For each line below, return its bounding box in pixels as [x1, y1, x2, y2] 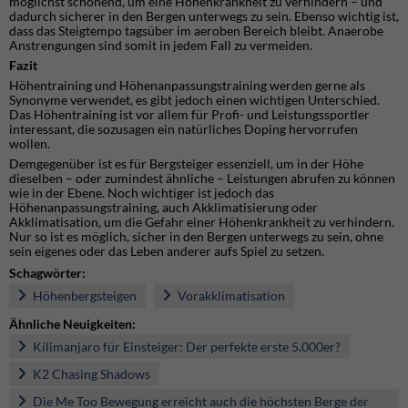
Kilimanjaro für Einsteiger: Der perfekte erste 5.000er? [30, 339, 341, 355]
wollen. [9, 136, 50, 152]
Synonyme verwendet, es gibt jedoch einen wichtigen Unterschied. [9, 92, 380, 108]
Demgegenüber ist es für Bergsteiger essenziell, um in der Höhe [9, 156, 363, 172]
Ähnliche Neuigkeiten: [9, 316, 136, 332]
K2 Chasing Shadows [30, 366, 150, 382]
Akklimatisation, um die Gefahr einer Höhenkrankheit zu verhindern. [9, 214, 394, 230]
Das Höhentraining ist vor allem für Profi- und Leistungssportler [9, 107, 370, 123]
